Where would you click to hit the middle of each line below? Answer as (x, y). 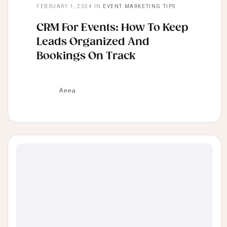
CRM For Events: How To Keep (112, 28)
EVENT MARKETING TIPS (139, 7)
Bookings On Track (86, 56)
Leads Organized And (93, 42)
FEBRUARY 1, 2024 (64, 7)
